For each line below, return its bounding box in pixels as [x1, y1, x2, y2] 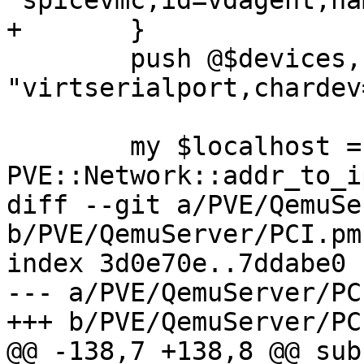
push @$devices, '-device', [6, 44, 22, 74]
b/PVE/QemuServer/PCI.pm [6, 219, 362, 249]
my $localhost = [6, 132, 22, 162]
